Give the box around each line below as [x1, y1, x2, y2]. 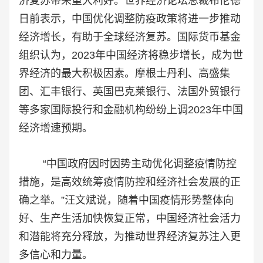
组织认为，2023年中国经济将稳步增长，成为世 [19, 49, 243, 62]
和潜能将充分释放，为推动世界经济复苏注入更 [19, 231, 241, 243]
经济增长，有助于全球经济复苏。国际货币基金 [19, 31, 241, 43]
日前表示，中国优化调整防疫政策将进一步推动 [19, 13, 241, 25]
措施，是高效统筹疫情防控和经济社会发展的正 [19, 176, 241, 188]
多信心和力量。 [19, 249, 93, 261]
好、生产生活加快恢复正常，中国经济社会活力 [19, 213, 241, 225]
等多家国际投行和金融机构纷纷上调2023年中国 [19, 104, 243, 116]
